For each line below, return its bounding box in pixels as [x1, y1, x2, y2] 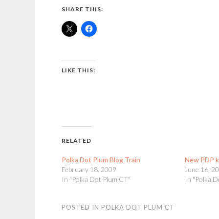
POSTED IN [62, 203, 101, 211]
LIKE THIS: [62, 66, 95, 74]
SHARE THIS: [62, 5, 103, 13]
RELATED [62, 137, 91, 144]
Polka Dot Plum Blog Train [62, 155, 140, 164]
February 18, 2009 [62, 165, 116, 174]
